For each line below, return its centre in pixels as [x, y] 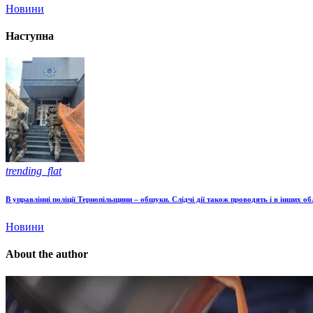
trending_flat [34, 171]
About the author [47, 254]
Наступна [30, 36]
